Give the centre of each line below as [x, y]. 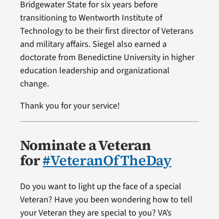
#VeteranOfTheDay [107, 161]
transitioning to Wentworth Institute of [91, 18]
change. [34, 84]
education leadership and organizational [95, 71]
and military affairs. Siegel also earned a [93, 44]
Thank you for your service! [70, 106]
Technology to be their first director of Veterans [107, 31]
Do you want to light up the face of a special [100, 187]
